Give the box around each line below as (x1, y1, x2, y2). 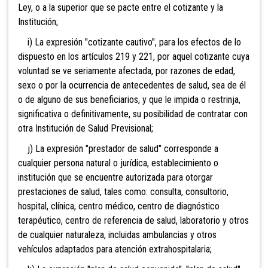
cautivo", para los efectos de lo (123, 36, 241, 48)
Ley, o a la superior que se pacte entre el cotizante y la (18, 1, 223, 13)
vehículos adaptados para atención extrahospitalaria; (18, 243, 212, 255)
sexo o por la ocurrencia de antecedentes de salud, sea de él (18, 79, 246, 91)
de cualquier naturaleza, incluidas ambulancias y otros (18, 229, 217, 240)
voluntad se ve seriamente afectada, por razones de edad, (18, 65, 235, 77)
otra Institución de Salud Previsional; (18, 122, 153, 134)
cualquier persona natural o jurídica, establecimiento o (18, 157, 218, 169)
